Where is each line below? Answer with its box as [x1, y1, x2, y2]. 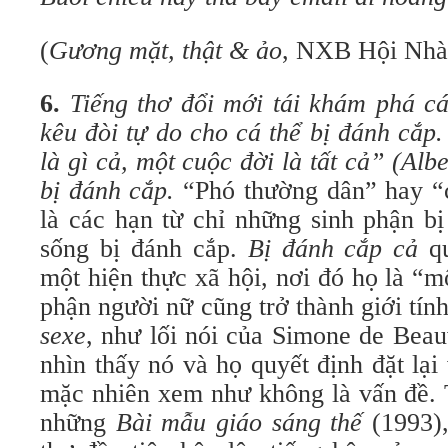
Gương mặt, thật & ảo [49, 36, 282, 65]
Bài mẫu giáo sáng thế [115, 408, 363, 437]
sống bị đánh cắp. [40, 234, 248, 263]
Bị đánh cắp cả [247, 234, 430, 263]
